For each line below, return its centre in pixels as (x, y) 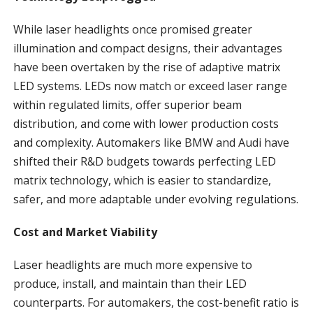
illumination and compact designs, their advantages (147, 48)
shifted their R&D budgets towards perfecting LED (144, 161)
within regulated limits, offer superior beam (127, 104)
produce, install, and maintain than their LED (130, 283)
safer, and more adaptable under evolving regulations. (155, 199)
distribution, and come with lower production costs (146, 123)
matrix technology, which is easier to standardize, (142, 180)
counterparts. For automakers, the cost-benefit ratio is (156, 302)
